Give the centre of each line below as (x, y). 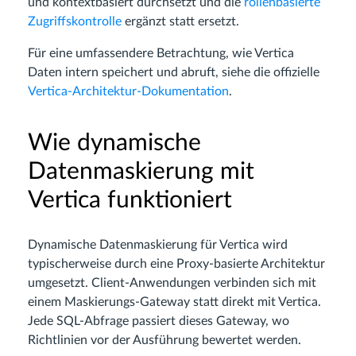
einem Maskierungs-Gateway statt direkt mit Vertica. (174, 302)
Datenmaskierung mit (141, 172)
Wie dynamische (114, 143)
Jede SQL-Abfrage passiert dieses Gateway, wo (159, 321)
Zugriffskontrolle (75, 21)
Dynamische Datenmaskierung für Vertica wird (158, 245)
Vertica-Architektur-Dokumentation (128, 91)
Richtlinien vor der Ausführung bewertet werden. (164, 340)
